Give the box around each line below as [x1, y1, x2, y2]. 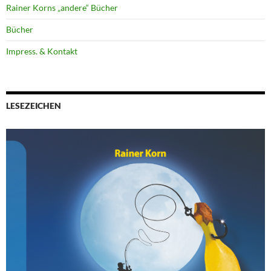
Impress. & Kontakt [6, 46, 77, 57]
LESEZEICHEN [6, 100, 61, 111]
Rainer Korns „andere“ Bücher [6, 2, 118, 13]
